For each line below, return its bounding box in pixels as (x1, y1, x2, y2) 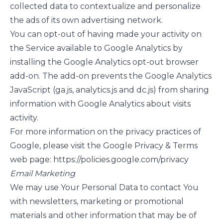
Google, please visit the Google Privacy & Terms (10, 141, 198, 150)
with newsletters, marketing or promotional (10, 197, 184, 206)
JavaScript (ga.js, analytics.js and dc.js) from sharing (10, 85, 209, 95)
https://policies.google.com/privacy (53, 155, 189, 164)
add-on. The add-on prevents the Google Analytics (10, 71, 212, 81)
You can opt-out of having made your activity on (10, 29, 202, 39)
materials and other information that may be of (10, 211, 197, 220)
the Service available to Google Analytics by (10, 43, 183, 53)
